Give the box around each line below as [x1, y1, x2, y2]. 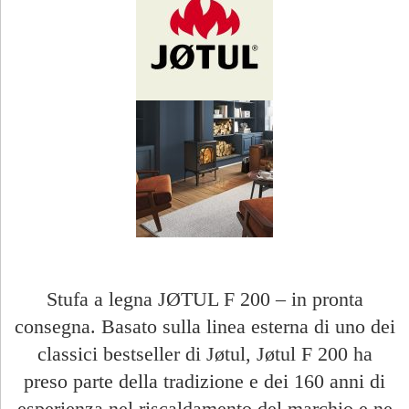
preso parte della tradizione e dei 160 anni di [24, 369, 385, 393]
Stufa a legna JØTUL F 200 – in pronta [46, 287, 363, 310]
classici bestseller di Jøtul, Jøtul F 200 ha [37, 341, 372, 365]
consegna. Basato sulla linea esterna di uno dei [14, 314, 395, 338]
